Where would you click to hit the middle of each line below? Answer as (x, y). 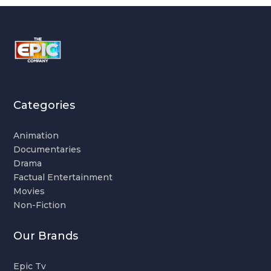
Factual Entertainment (63, 177)
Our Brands (46, 236)
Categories (44, 105)
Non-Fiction (40, 205)
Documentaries (47, 149)
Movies (29, 191)
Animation (36, 135)
